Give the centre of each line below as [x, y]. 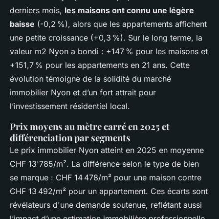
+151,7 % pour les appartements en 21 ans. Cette [100, 65]
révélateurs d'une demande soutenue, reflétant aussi [106, 205]
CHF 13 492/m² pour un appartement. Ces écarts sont [109, 191]
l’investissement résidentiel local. [70, 106]
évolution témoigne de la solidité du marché [90, 78]
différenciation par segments [70, 137]
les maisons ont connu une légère [129, 10]
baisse [22, 24]
